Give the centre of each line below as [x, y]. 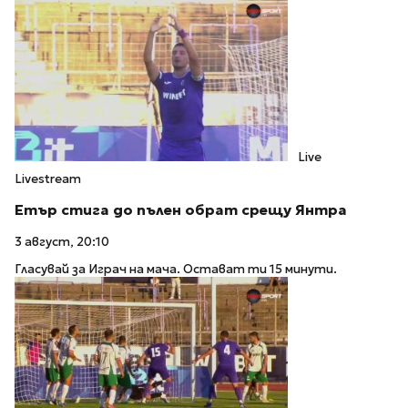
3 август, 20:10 [62, 241]
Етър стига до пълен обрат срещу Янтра [181, 209]
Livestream [48, 178]
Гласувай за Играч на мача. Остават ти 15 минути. [176, 270]
